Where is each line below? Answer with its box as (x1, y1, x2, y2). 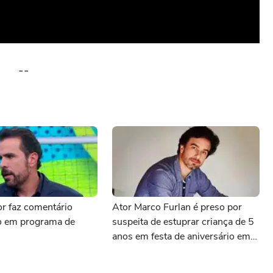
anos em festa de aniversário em (112, 230, 250, 243)
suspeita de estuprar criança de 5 (112, 215, 254, 229)
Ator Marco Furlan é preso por (112, 200, 242, 214)
